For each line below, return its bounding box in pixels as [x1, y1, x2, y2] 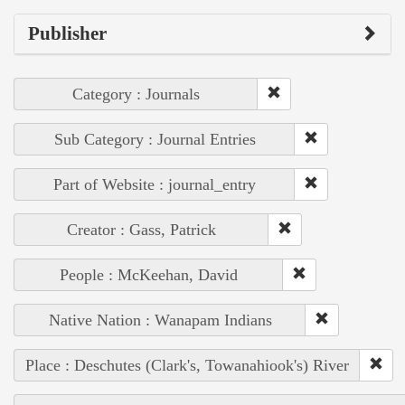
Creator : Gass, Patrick [67, 221, 216, 240]
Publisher [28, 23, 107, 45]
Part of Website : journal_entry [53, 175, 256, 194]
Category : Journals [72, 85, 200, 104]
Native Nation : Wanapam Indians [48, 311, 272, 330]
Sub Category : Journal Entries [53, 130, 256, 149]
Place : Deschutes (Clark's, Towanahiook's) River [25, 356, 349, 375]
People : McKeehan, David [60, 266, 238, 285]
